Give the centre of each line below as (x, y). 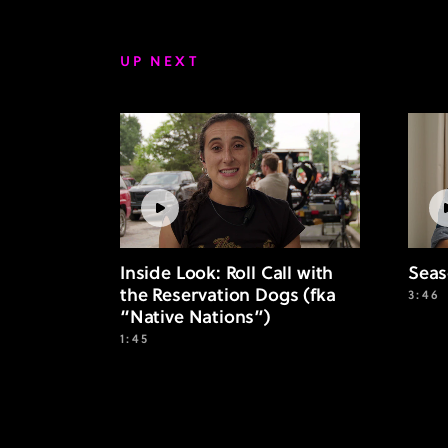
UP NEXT (159, 62)
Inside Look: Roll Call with (227, 274)
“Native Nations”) (195, 318)
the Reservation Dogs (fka (228, 296)
